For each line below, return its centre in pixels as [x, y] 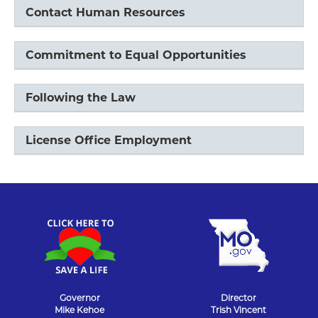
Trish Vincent [238, 310]
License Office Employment [109, 141]
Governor [79, 298]
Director [238, 298]
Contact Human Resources [105, 13]
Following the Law [81, 98]
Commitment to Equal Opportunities [136, 55]
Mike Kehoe [79, 310]
